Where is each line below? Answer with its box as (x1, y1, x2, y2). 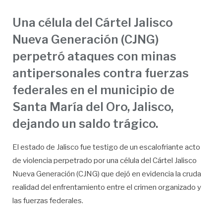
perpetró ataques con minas (12, 49, 176, 63)
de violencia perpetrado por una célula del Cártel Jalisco (12, 156, 197, 165)
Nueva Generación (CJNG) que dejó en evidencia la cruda (12, 169, 201, 178)
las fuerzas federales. (12, 196, 83, 205)
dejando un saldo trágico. (12, 116, 158, 131)
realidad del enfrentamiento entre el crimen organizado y (12, 182, 201, 192)
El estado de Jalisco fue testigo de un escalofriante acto (12, 142, 200, 152)
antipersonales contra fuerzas (12, 65, 189, 80)
